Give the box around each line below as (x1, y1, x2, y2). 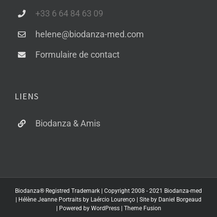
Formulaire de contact (35, 49, 120, 60)
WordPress (91, 205, 120, 212)
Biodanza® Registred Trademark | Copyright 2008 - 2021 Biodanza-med (15, 187, 202, 195)
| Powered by (56, 205, 91, 212)
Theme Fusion (124, 205, 161, 212)
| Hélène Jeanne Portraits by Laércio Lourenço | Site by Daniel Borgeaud (15, 196, 201, 203)
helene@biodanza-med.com (35, 29, 144, 39)
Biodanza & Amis (35, 118, 101, 128)
